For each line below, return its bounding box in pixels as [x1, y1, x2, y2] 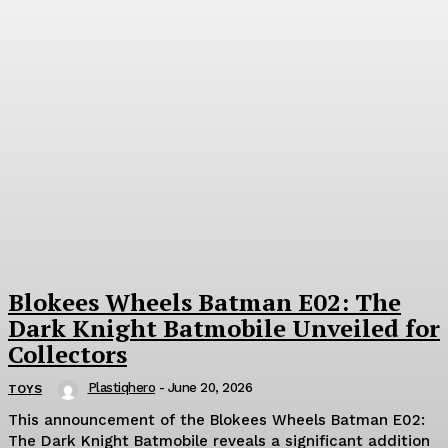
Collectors [8, 337, 127, 370]
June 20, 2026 [167, 379, 252, 395]
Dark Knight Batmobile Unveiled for [8, 311, 440, 344]
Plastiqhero [87, 379, 155, 395]
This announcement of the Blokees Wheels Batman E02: [8, 410, 425, 429]
